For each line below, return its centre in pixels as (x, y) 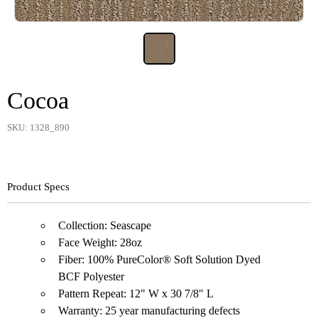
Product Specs (38, 186)
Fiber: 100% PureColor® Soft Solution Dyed (159, 259)
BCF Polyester (91, 276)
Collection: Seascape (105, 225)
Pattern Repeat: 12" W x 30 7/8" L (136, 293)
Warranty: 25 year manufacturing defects (149, 310)
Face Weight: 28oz (100, 242)
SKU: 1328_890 (38, 127)
